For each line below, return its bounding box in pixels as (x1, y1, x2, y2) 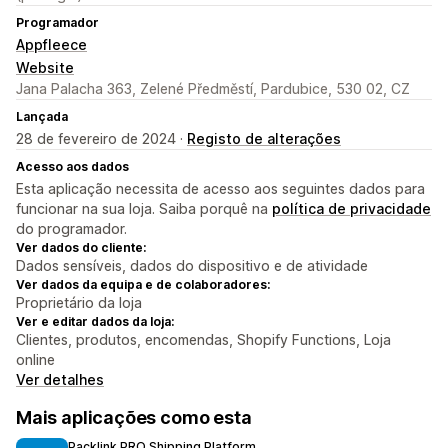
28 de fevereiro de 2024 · (16, 130, 187, 148)
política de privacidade (272, 200, 431, 218)
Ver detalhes (16, 371, 104, 389)
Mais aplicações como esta (16, 407, 252, 429)
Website (16, 59, 74, 77)
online (16, 351, 55, 369)
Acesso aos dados (16, 159, 129, 175)
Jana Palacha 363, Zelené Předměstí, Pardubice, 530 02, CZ (16, 80, 410, 98)
